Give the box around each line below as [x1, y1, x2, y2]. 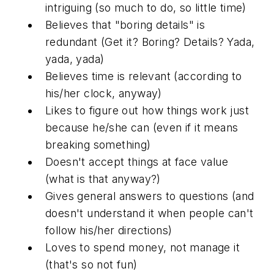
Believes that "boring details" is [45, 18, 206, 31]
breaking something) [45, 138, 151, 151]
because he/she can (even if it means [45, 121, 239, 134]
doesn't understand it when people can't [45, 207, 254, 220]
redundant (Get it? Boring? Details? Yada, [45, 35, 255, 48]
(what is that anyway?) [45, 172, 161, 185]
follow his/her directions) [45, 224, 172, 237]
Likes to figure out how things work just [45, 104, 249, 117]
